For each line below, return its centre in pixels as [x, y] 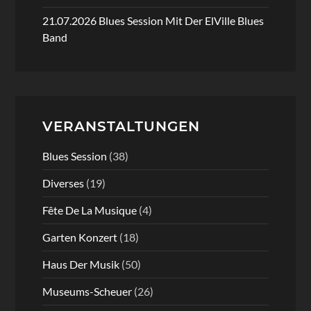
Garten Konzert [79, 237]
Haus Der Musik [81, 264]
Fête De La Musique [89, 210]
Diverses [63, 183]
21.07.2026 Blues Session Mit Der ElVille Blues [153, 21]
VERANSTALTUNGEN [121, 127]
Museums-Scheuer [87, 292]
